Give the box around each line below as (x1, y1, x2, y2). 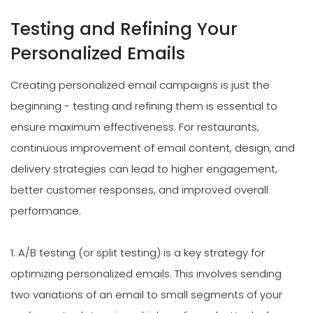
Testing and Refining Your (10, 17, 238, 42)
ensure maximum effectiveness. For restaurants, (10, 119, 259, 135)
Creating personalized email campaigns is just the (10, 78, 270, 93)
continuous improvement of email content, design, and (10, 140, 295, 156)
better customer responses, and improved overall (10, 182, 268, 198)
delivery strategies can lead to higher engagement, (10, 161, 277, 177)
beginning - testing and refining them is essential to (10, 99, 277, 114)
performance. (10, 203, 81, 219)
